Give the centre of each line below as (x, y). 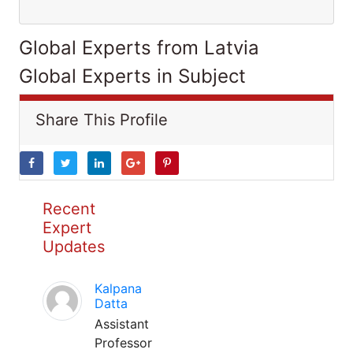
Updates (74, 247)
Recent (69, 209)
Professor (123, 343)
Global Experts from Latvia (139, 48)
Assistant (122, 324)
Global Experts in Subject (132, 76)
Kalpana (118, 288)
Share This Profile (102, 120)
